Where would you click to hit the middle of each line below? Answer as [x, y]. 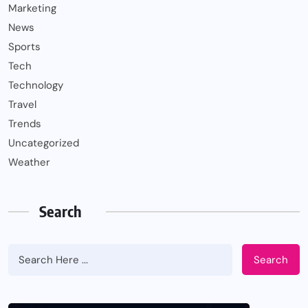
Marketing [32, 9]
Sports [24, 47]
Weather [29, 163]
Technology [36, 86]
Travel [22, 105]
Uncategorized [44, 143]
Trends [25, 124]
